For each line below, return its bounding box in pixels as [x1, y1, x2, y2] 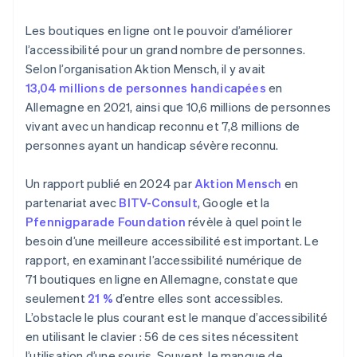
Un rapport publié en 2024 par [25, 175, 194, 192]
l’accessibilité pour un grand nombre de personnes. [25, 41, 306, 58]
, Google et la [197, 194, 270, 211]
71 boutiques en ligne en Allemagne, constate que [25, 271, 299, 288]
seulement [25, 290, 88, 307]
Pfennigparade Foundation [25, 214, 186, 230]
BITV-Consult [119, 194, 198, 211]
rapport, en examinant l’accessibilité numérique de [25, 252, 303, 269]
